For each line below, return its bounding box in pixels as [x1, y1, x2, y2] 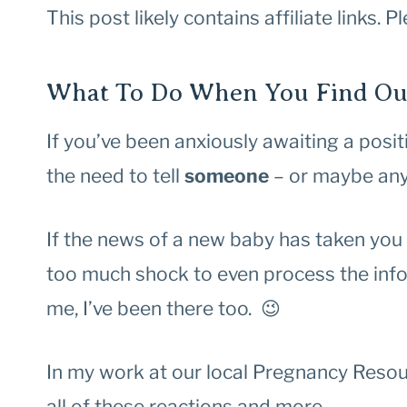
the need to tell [46, 164, 184, 188]
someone [184, 164, 269, 188]
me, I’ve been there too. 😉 [46, 297, 281, 321]
